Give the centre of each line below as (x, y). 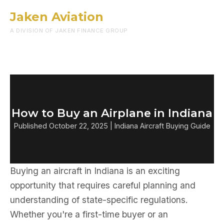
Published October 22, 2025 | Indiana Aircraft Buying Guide (112, 126)
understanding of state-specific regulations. (99, 200)
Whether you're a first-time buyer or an (89, 214)
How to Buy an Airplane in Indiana (112, 113)
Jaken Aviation (57, 17)
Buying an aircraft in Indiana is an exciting (95, 171)
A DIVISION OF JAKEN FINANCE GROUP (69, 30)
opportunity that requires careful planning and (103, 185)
